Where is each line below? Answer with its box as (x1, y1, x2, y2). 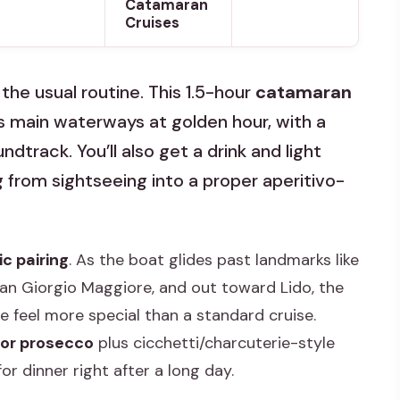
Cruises (124, 12, 179, 32)
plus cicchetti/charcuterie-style (94, 332, 335, 354)
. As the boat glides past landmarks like (69, 249, 359, 271)
